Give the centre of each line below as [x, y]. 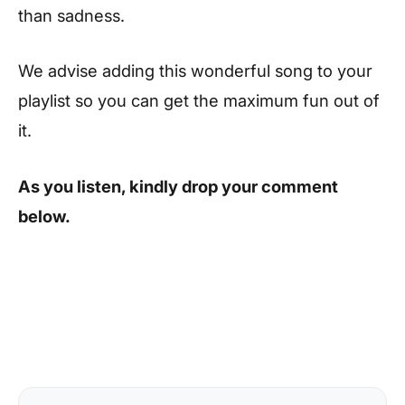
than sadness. [71, 15]
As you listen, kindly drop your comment [178, 187]
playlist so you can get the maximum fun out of [199, 101]
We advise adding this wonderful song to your [195, 71]
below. [44, 217]
